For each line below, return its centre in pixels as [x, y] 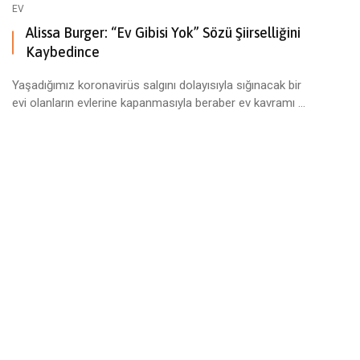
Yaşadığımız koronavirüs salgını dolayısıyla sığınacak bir [157, 85]
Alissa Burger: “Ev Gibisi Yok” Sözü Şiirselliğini [163, 33]
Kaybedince [63, 52]
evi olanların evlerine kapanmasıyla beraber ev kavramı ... [159, 103]
